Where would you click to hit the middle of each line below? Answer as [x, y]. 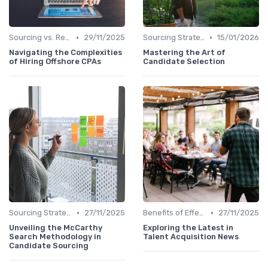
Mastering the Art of [184, 53]
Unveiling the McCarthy [56, 228]
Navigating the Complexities [66, 53]
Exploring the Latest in [188, 228]
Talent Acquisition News [191, 237]
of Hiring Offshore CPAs [55, 62]
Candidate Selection [184, 62]
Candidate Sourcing [49, 246]
